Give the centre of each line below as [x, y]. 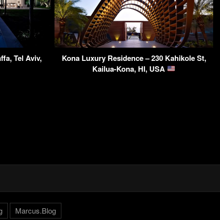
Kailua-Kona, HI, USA [129, 69]
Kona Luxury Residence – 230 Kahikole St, [134, 58]
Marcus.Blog [35, 210]
